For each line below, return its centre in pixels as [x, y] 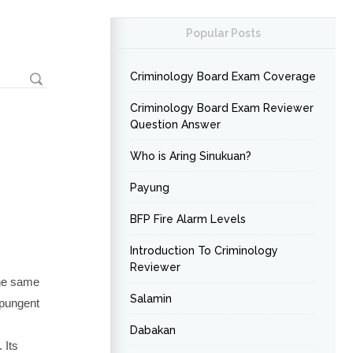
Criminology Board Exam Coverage [223, 76]
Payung [150, 188]
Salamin [151, 299]
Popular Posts [223, 33]
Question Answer [175, 124]
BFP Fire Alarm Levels [188, 219]
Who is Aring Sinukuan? [191, 156]
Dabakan [153, 330]
